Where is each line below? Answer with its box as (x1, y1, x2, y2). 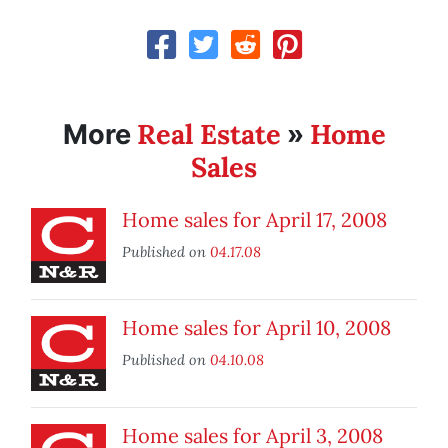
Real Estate (136, 117, 281, 152)
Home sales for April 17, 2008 (122, 207, 387, 233)
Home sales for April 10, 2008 (122, 315, 391, 341)
